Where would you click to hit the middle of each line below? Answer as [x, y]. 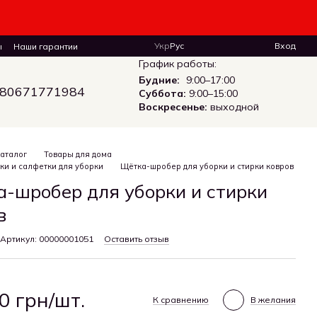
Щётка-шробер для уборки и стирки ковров [207, 166]
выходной [233, 106]
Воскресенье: [173, 106]
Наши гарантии [46, 46]
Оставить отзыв [137, 239]
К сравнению [180, 300]
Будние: [159, 80]
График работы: [177, 63]
